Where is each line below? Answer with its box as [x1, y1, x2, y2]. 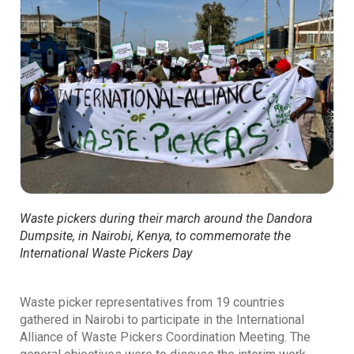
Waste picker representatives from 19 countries [20, 294, 284, 310]
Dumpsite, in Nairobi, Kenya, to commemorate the [20, 228, 291, 243]
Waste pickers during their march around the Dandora [20, 210, 312, 226]
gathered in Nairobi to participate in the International [20, 311, 304, 327]
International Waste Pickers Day [20, 245, 192, 261]
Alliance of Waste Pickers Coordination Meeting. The [20, 329, 311, 345]
